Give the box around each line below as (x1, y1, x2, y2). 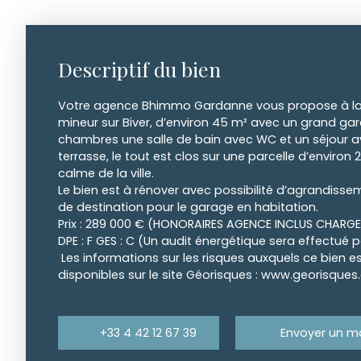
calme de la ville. (58, 165, 154, 182)
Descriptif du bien (58, 56, 221, 83)
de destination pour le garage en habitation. (58, 199, 318, 216)
